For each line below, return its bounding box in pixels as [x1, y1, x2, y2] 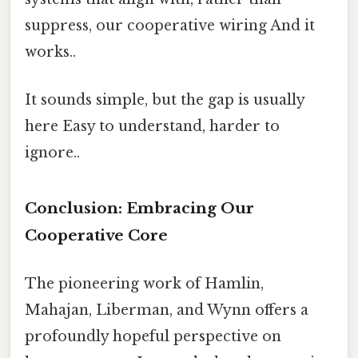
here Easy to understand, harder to [25, 117, 280, 135]
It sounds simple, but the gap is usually [25, 90, 304, 109]
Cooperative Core [25, 226, 168, 245]
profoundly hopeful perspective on [25, 327, 281, 345]
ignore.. [25, 143, 80, 161]
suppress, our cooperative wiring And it [25, 17, 315, 35]
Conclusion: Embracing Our [25, 199, 254, 218]
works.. [25, 43, 76, 62]
